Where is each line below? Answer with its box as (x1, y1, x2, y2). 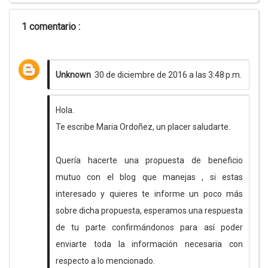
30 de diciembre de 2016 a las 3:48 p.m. (95, 70, 242, 80)
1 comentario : (22, 21, 80, 32)
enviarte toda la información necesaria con (56, 239, 243, 249)
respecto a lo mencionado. (56, 256, 155, 266)
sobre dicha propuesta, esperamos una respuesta (56, 206, 243, 215)
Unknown (56, 70, 91, 80)
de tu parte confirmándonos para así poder (56, 223, 243, 232)
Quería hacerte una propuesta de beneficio (56, 156, 243, 165)
